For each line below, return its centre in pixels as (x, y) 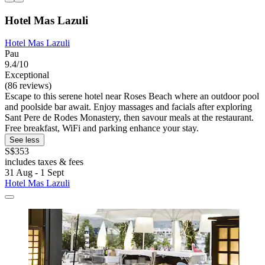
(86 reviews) (28, 86)
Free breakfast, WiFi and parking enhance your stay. (102, 128)
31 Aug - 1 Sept (34, 173)
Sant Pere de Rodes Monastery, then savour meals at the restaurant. (129, 118)
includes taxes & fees (44, 162)
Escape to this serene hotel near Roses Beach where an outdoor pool (132, 96)
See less (25, 140)
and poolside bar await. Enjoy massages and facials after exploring (128, 107)
